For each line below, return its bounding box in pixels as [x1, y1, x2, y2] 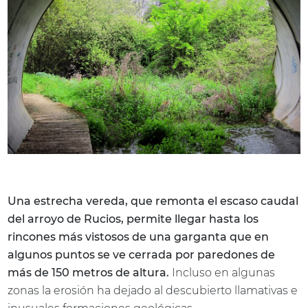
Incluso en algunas [169, 265, 276, 279]
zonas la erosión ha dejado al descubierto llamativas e [8, 283, 298, 297]
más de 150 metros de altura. [8, 265, 170, 279]
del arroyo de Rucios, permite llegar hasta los [8, 212, 259, 225]
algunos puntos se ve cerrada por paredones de [8, 247, 276, 261]
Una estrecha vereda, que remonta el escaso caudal [8, 194, 299, 208]
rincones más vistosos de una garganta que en [8, 230, 269, 243]
